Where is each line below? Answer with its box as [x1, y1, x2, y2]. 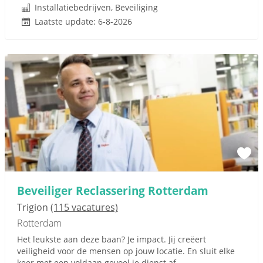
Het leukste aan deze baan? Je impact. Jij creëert [17, 234, 206, 245]
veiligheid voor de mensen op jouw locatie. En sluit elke [17, 245, 235, 257]
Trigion [17, 201, 50, 214]
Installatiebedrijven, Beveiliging [35, 2, 158, 13]
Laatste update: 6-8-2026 [35, 16, 132, 27]
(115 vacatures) [50, 201, 118, 214]
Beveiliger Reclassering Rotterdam [17, 183, 208, 198]
